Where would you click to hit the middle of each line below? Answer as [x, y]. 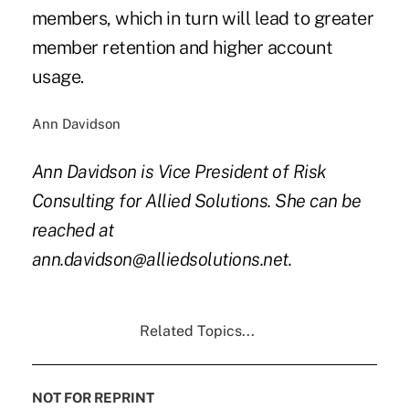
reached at [73, 231]
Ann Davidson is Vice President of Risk [179, 172]
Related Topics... [197, 331]
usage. [58, 77]
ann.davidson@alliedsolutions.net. [162, 260]
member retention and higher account [182, 48]
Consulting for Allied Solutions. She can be [196, 201]
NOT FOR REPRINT [93, 398]
